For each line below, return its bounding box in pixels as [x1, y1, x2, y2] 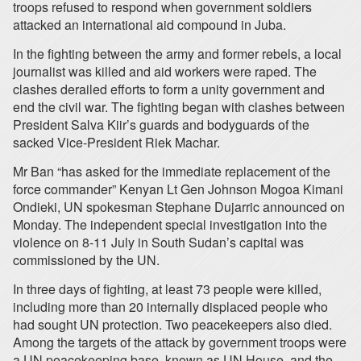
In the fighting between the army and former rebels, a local [13, 44, 342, 63]
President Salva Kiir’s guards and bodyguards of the [13, 115, 309, 134]
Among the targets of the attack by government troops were [13, 333, 346, 351]
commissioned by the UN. [13, 251, 160, 269]
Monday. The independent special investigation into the [13, 215, 327, 234]
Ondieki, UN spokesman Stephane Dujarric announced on [13, 197, 345, 216]
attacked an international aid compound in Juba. [13, 15, 286, 34]
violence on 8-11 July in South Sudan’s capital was [13, 233, 304, 251]
